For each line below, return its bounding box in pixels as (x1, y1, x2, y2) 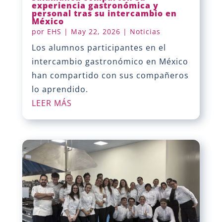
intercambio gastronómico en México (31, 55, 188, 67)
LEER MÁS (31, 97, 72, 109)
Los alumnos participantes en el (31, 42, 166, 53)
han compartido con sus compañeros (31, 69, 189, 81)
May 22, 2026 (70, 26, 120, 36)
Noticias (129, 26, 161, 36)
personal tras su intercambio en (31, 7, 177, 19)
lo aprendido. (31, 83, 88, 95)
